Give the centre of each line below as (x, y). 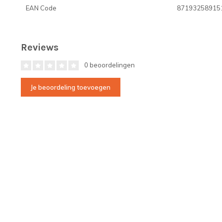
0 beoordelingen (109, 65)
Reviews (40, 47)
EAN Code (41, 8)
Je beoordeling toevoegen (71, 87)
